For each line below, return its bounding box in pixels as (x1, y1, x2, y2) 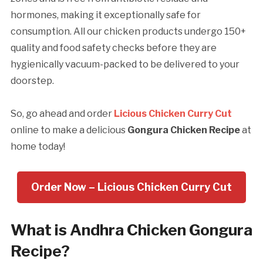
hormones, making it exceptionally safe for (10, 9, 201, 21)
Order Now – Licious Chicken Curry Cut (31, 181, 232, 194)
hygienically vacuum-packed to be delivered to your (10, 59, 240, 70)
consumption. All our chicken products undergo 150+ (10, 26, 246, 38)
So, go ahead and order (10, 108, 114, 120)
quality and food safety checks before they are (10, 42, 217, 54)
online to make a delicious (10, 124, 127, 136)
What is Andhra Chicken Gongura (10, 221, 252, 240)
